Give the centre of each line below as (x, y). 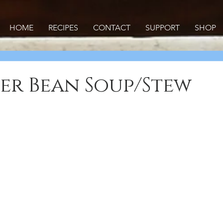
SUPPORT (162, 28)
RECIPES (63, 28)
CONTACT (111, 28)
